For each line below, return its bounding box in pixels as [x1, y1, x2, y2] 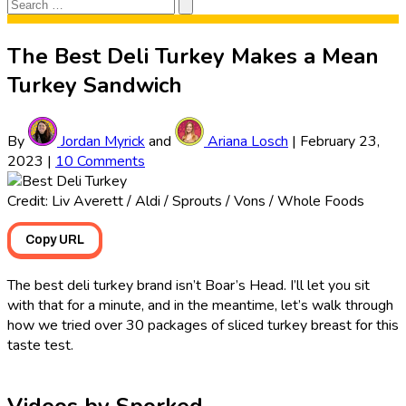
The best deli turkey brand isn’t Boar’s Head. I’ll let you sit [7, 275, 370, 296]
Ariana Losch [204, 131, 288, 152]
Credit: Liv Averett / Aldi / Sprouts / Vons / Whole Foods [7, 191, 364, 212]
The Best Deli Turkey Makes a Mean [7, 41, 379, 71]
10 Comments [55, 151, 145, 172]
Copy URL [25, 233, 84, 247]
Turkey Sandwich [7, 70, 182, 100]
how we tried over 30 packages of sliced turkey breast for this [7, 315, 399, 336]
